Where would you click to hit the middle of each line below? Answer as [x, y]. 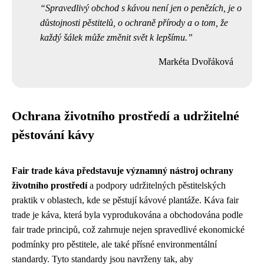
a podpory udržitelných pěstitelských [156, 185]
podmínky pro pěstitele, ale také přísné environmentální [114, 244]
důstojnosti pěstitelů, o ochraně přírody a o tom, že [134, 22]
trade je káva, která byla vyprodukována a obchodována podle [127, 214]
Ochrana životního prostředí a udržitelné [126, 116]
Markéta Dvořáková [196, 61]
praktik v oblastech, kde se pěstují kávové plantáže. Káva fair [125, 200]
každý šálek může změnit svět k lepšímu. [114, 37]
